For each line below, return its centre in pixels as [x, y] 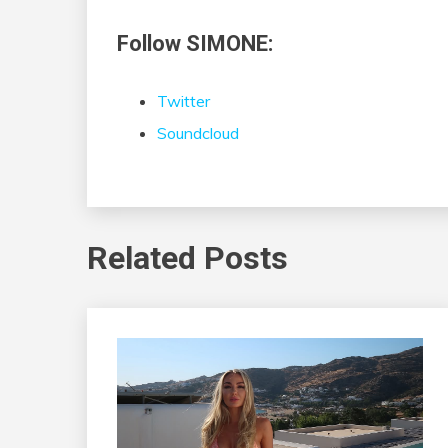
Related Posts [187, 257]
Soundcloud [198, 133]
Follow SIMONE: [195, 43]
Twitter [183, 101]
